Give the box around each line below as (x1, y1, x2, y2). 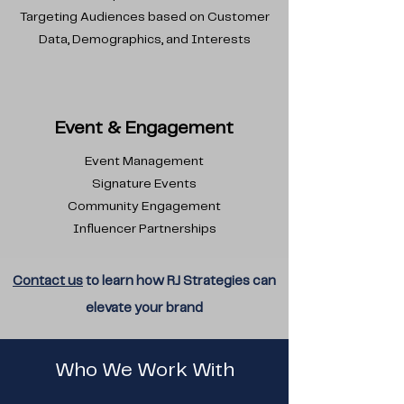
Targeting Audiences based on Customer (19, 11, 270, 23)
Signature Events (92, 178, 197, 190)
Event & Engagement (55, 120, 234, 137)
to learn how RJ (83, 275, 183, 288)
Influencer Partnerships (72, 223, 216, 235)
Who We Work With (54, 361, 234, 380)
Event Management (85, 155, 204, 168)
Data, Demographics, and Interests (38, 33, 251, 46)
